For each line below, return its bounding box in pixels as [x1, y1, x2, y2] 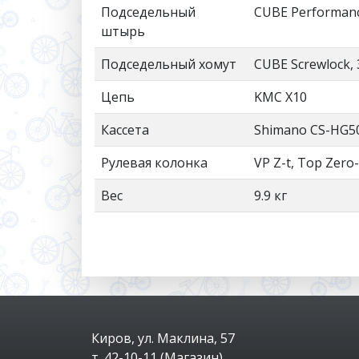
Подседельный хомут [101, 54, 236, 73]
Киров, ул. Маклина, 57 [91, 329, 235, 347]
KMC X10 [254, 87, 307, 106]
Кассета [101, 120, 149, 139]
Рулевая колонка [101, 153, 208, 171]
